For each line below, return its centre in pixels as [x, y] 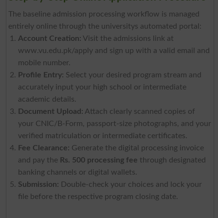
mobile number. [46, 63]
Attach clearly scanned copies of [139, 111]
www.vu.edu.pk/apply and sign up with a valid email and [114, 50]
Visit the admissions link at [127, 38]
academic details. [49, 99]
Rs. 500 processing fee [99, 160]
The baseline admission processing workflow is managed [104, 14]
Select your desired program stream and [132, 75]
